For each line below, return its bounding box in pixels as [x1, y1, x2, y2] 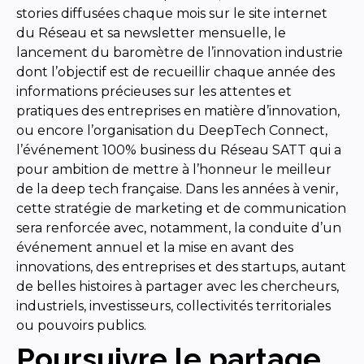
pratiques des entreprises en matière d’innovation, [16, 102, 340, 119]
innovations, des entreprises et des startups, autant [16, 258, 346, 275]
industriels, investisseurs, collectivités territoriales [16, 297, 331, 314]
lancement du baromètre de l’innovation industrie [16, 44, 343, 60]
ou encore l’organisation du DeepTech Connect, [16, 122, 327, 138]
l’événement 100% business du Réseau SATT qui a [16, 141, 341, 158]
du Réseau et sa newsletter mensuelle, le [16, 24, 286, 41]
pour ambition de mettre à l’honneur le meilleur [16, 161, 331, 177]
